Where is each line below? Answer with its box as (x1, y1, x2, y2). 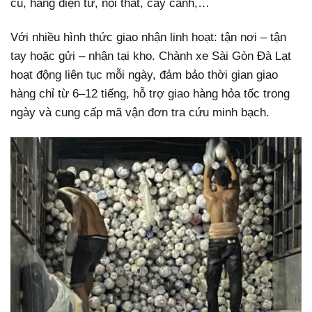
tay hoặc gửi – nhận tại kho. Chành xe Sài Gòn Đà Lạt (10, 49, 291, 63)
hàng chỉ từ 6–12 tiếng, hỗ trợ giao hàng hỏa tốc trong (10, 87, 290, 101)
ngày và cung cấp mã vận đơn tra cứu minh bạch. (10, 106, 270, 120)
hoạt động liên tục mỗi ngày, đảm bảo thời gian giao (10, 68, 278, 82)
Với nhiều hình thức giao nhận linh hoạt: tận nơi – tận (10, 31, 286, 45)
